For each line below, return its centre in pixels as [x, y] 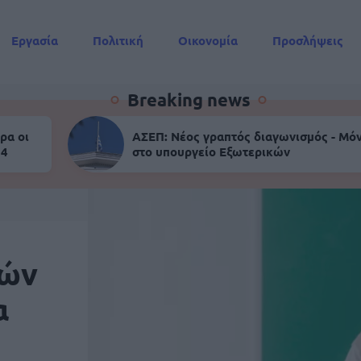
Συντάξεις [40, 70]
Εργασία [35, 40]
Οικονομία [208, 40]
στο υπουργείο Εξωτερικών [211, 151]
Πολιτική [118, 40]
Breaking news [189, 100]
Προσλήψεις [308, 40]
